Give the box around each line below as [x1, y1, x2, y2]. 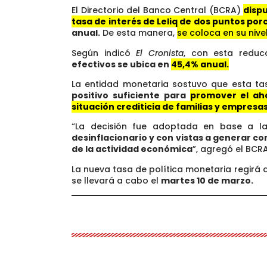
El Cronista [136, 46, 184, 59]
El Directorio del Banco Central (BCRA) [72, 4, 244, 17]
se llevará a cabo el [72, 174, 161, 187]
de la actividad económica [72, 143, 193, 156]
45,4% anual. [171, 58, 229, 70]
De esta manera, [100, 27, 177, 39]
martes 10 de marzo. [161, 174, 253, 187]
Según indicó [72, 46, 136, 59]
